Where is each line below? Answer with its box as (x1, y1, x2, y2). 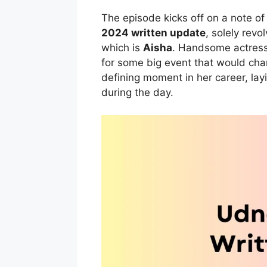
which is (101, 41, 143, 54)
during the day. (101, 86, 173, 98)
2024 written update (101, 26, 206, 39)
